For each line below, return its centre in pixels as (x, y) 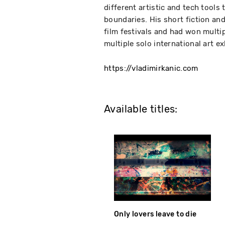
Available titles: (141, 109)
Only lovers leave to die (155, 214)
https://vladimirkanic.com (151, 68)
